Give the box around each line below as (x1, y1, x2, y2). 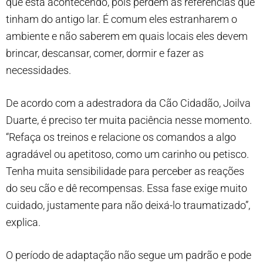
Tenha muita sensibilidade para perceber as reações (6, 164, 244, 177)
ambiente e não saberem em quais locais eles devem (6, 29, 248, 42)
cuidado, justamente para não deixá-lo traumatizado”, (6, 198, 250, 211)
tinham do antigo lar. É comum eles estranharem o (6, 12, 237, 25)
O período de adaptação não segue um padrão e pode (6, 248, 251, 261)
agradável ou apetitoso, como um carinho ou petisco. (6, 147, 249, 160)
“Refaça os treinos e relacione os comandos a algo (6, 130, 236, 143)
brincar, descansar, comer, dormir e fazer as (6, 46, 204, 59)
